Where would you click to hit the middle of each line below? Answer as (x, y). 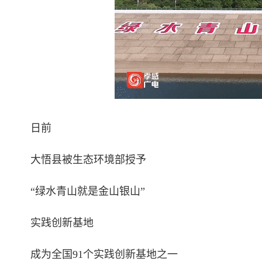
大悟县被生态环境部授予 (88, 160)
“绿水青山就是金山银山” (88, 191)
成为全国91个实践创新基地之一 (104, 254)
